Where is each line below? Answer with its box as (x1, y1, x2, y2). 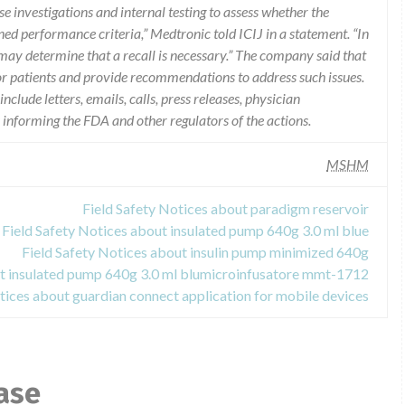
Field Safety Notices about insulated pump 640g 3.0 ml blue (2, 221, 369, 239)
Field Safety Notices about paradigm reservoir (82, 200, 369, 217)
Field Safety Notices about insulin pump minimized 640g (22, 243, 369, 260)
